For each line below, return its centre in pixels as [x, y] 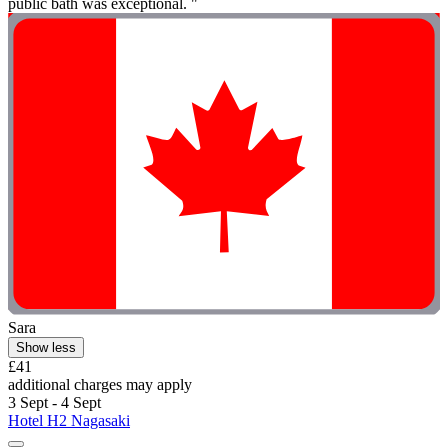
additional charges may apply [100, 385]
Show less [46, 348]
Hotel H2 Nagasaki [69, 421]
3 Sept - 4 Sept [54, 403]
